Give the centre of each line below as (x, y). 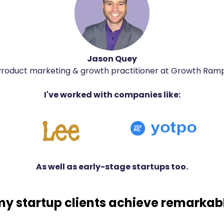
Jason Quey (112, 59)
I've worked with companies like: (112, 95)
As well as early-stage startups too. (112, 167)
